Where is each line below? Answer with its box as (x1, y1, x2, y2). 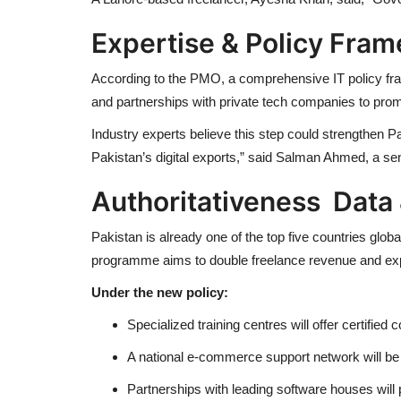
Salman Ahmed (276, 149, 365, 166)
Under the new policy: (91, 285, 228, 301)
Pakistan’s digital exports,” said (91, 149, 276, 166)
